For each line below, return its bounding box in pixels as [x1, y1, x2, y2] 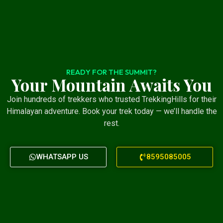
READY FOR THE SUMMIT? [66, 67, 157, 77]
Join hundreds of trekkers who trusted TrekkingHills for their [6, 95, 217, 105]
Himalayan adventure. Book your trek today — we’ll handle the [6, 107, 217, 116]
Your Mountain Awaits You [11, 74, 212, 96]
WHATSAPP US [36, 152, 88, 161]
